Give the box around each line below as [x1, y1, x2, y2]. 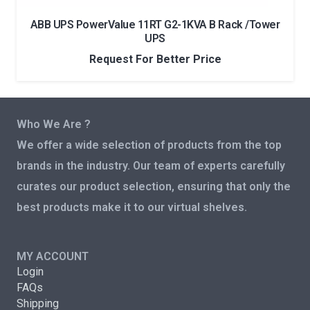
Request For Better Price [89, 52, 221, 66]
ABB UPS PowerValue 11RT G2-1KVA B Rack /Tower [30, 17, 280, 31]
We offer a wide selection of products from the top [17, 138, 282, 152]
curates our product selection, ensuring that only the [17, 179, 291, 193]
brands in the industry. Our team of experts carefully [17, 158, 285, 172]
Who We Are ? [17, 117, 91, 131]
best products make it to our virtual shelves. [17, 200, 247, 214]
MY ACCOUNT [17, 249, 89, 263]
